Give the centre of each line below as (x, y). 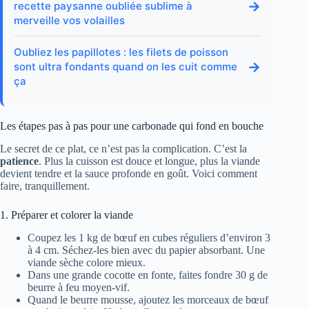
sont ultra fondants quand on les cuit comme (126, 67)
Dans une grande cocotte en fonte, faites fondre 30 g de (148, 275)
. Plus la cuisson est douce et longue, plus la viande (149, 161)
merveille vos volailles (69, 21)
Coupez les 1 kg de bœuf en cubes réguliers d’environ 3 (149, 237)
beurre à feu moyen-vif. (79, 287)
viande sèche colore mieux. (87, 262)
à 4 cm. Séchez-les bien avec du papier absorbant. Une (146, 250)
